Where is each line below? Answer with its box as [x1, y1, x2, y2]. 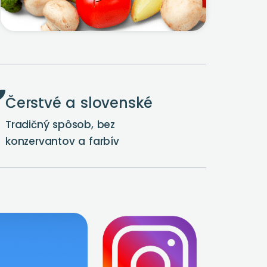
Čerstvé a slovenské [5, 93, 153, 113]
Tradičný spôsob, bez [5, 117, 115, 132]
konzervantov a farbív [5, 134, 119, 148]
